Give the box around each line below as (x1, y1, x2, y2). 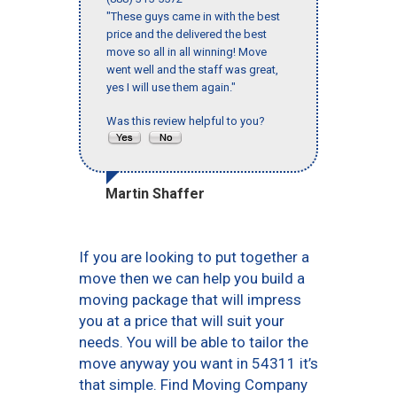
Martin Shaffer (105, 185, 205, 203)
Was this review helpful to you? (106, 114, 270, 128)
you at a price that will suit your (79, 312, 284, 331)
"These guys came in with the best (106, 10, 280, 24)
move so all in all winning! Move (106, 45, 267, 59)
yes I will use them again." (106, 81, 236, 95)
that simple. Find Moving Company (79, 376, 307, 394)
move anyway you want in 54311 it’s (79, 354, 318, 373)
